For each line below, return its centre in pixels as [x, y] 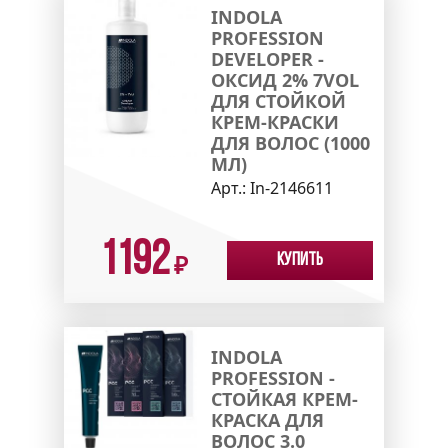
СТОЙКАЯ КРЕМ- [284, 398]
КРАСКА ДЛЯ [267, 419]
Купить [300, 260]
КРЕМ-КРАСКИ [274, 121]
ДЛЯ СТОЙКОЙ [278, 100]
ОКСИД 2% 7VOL [284, 79]
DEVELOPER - [267, 58]
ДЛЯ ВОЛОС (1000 [290, 142]
